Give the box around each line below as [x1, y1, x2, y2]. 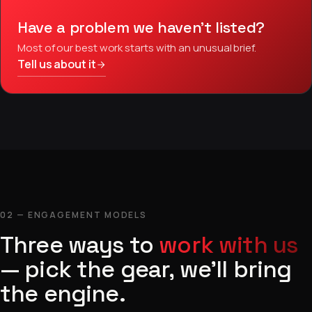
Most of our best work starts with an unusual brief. [17, 40, 256, 55]
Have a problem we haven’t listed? [17, 17, 265, 37]
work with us [159, 230, 298, 260]
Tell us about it [17, 56, 96, 72]
